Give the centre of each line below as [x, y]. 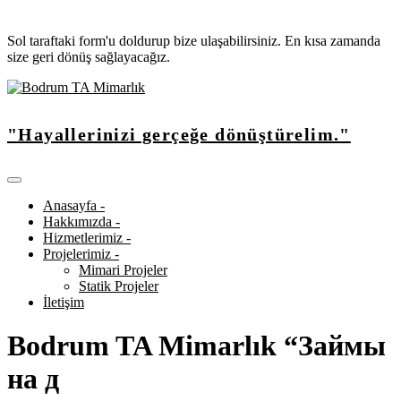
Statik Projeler [119, 286]
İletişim [64, 302]
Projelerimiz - [81, 253]
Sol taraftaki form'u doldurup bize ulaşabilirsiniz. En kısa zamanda [194, 41]
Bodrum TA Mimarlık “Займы [196, 346]
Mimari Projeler [123, 269]
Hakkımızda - [81, 221]
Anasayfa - [74, 205]
